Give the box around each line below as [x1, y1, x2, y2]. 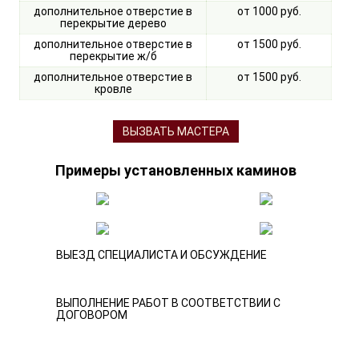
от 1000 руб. [236, 5, 301, 18]
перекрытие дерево [59, 17, 167, 30]
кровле [94, 83, 132, 96]
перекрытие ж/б [69, 50, 157, 63]
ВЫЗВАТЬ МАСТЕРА [122, 124, 229, 138]
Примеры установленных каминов [54, 162, 296, 179]
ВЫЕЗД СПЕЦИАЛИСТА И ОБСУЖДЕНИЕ [56, 248, 267, 262]
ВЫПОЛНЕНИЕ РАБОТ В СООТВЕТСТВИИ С [56, 296, 280, 310]
